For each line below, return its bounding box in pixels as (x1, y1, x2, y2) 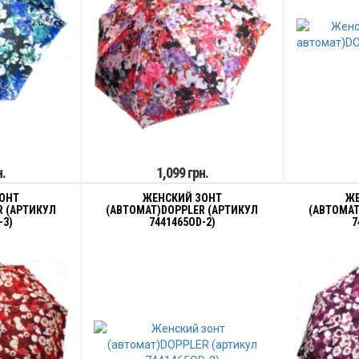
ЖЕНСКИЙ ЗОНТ (142, 192, 222, 204)
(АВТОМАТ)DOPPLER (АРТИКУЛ (106, 204, 259, 216)
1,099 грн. (155, 164, 208, 181)
